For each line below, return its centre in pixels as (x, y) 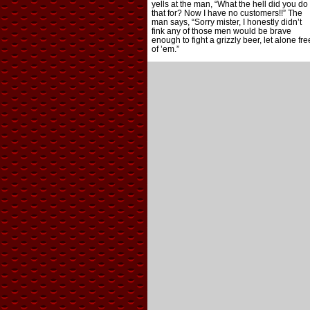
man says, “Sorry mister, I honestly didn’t (226, 22)
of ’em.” (165, 49)
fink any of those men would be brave (221, 31)
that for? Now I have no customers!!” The (227, 13)
